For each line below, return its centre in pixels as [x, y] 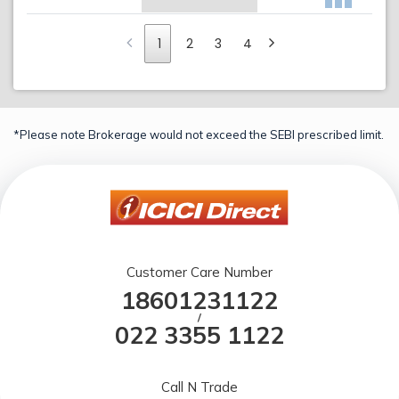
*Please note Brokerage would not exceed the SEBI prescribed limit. [199, 134]
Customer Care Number [199, 272]
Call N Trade [199, 387]
